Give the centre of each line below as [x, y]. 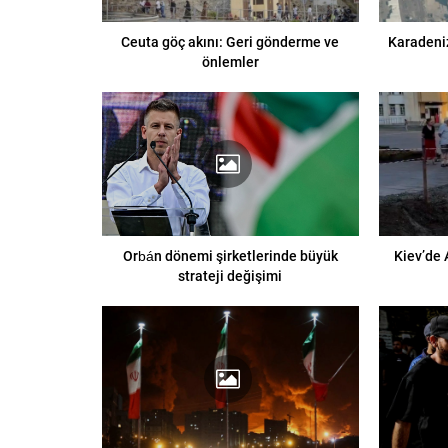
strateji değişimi [230, 276]
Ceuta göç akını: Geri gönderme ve [230, 41]
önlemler [230, 61]
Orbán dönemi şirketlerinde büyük [230, 256]
